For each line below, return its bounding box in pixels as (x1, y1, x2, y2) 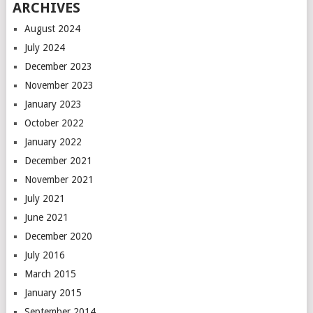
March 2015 (24, 268, 76, 279)
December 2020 (24, 231, 92, 242)
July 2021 (24, 193, 65, 204)
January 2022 (24, 136, 82, 147)
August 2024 (24, 23, 80, 34)
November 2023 (24, 80, 94, 91)
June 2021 (24, 212, 68, 223)
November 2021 (24, 174, 94, 185)
